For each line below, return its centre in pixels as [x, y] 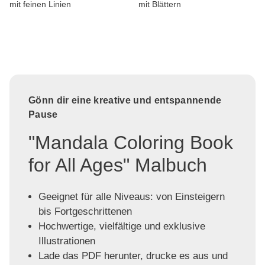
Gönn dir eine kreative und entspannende [125, 100]
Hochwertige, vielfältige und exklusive [122, 226]
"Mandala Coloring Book [131, 143]
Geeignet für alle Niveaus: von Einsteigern [131, 196]
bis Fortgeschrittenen [85, 211]
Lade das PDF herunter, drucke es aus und [133, 256]
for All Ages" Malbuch [118, 165]
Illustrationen [67, 241]
